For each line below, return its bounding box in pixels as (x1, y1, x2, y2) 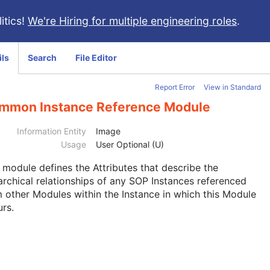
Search (28, 52, 57, 63)
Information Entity (17, 126, 86, 137)
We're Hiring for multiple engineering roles (28, 14, 237, 27)
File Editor (75, 52, 117, 63)
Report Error (155, 83, 195, 92)
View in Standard (204, 83, 261, 92)
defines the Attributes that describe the (39, 162, 218, 174)
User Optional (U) (96, 139, 164, 150)
